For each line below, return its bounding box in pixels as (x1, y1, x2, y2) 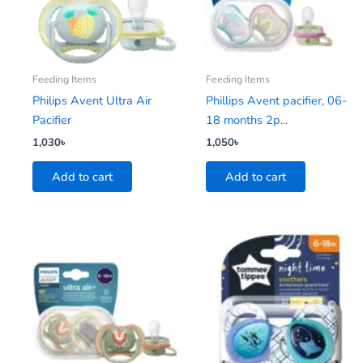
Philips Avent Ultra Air (32, 92, 152, 109)
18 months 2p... (206, 112, 288, 129)
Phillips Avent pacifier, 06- (206, 92, 347, 109)
